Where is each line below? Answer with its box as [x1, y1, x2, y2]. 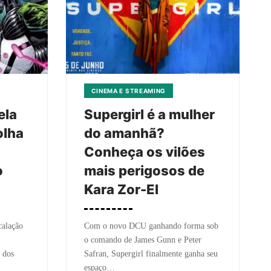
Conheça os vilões [83, 144, 205, 160]
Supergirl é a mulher [83, 106, 215, 122]
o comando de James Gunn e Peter [83, 235, 201, 244]
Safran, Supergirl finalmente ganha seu [83, 249, 218, 258]
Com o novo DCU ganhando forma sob [83, 221, 218, 230]
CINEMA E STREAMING [91, 87, 166, 94]
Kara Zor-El [83, 181, 158, 197]
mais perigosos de [83, 163, 204, 178]
